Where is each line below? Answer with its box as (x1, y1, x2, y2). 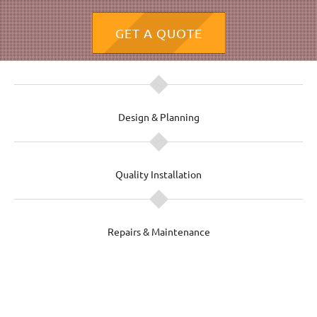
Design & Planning (117, 112, 200, 123)
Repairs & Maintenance (107, 226, 210, 238)
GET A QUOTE (115, 25, 202, 40)
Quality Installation (115, 169, 202, 180)
